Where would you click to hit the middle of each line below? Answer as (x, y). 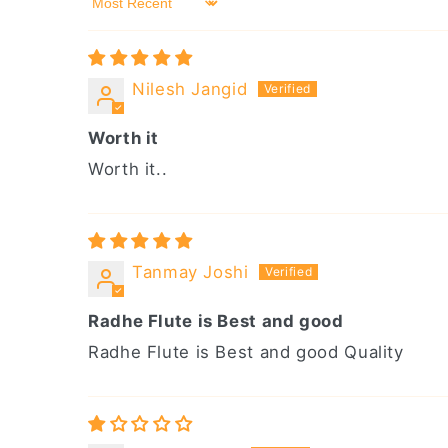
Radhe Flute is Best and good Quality (246, 351)
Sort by (118, 12)
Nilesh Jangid (190, 88)
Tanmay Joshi (190, 271)
